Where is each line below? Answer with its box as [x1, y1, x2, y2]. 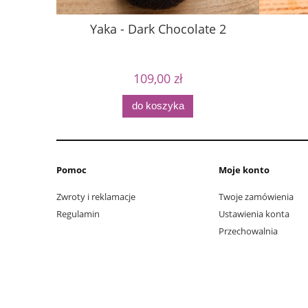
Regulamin [56, 207, 100, 220]
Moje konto [219, 164, 269, 177]
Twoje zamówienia [219, 190, 294, 203]
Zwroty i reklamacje [56, 190, 135, 203]
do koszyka [131, 100, 184, 112]
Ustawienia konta [219, 207, 289, 220]
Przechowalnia [219, 225, 278, 238]
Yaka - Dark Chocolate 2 [89, 21, 226, 38]
